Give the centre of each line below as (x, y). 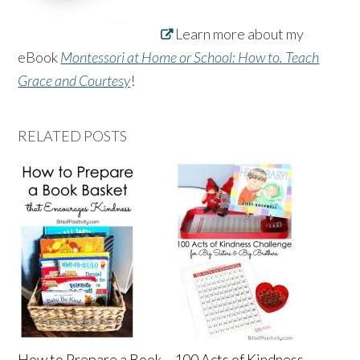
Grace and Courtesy (74, 81)
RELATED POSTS (73, 136)
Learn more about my (240, 34)
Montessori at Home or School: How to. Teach (190, 57)
